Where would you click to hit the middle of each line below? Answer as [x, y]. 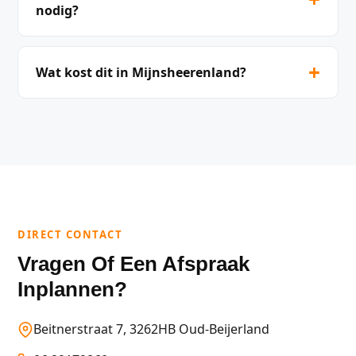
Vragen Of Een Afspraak [133, 264]
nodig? [57, 10]
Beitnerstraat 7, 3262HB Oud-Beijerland [151, 329]
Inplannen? [72, 289]
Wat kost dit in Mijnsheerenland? [141, 72]
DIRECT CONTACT [70, 234]
